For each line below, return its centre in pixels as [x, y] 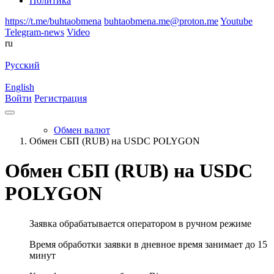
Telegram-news [35, 32]
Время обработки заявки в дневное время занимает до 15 [148, 244]
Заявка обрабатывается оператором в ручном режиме [140, 223]
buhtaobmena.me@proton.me [161, 21]
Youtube [236, 21]
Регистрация [61, 98]
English [20, 87]
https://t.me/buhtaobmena [53, 21]
